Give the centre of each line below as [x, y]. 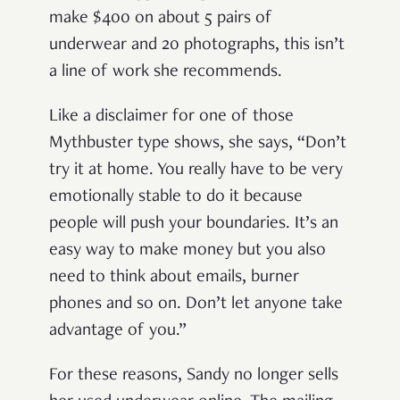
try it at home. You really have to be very [196, 171]
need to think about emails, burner [174, 278]
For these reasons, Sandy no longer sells [194, 376]
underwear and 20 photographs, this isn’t [197, 46]
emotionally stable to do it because [176, 198]
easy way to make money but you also [187, 251]
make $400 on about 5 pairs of [161, 19]
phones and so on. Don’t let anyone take [196, 305]
